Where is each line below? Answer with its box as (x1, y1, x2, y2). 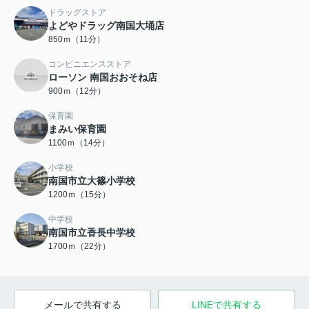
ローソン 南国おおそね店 (48, 72, 157, 83)
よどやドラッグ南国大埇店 (48, 20, 164, 31)
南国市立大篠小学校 (48, 175, 135, 186)
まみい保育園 (48, 123, 106, 134)
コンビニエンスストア (48, 59, 131, 69)
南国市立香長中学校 (48, 227, 135, 238)
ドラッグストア (48, 8, 106, 17)
